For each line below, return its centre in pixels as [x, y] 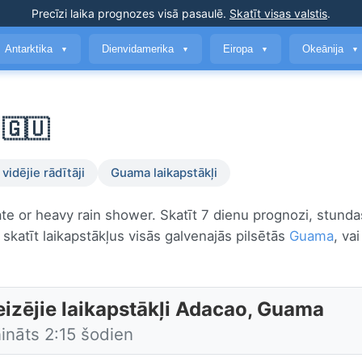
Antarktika [30, 48]
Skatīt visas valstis [278, 13]
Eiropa [240, 48]
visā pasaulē [189, 13]
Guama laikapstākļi [164, 173]
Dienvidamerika [139, 48]
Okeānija [324, 48]
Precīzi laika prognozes [93, 13]
